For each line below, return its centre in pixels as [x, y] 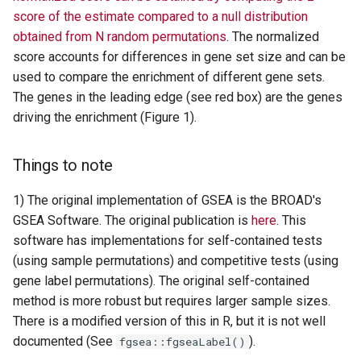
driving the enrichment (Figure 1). [105, 117]
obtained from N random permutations [120, 36]
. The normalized [273, 36]
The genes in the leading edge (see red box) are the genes [178, 97]
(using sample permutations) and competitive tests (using [176, 260]
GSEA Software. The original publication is [132, 220]
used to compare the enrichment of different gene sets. [169, 77]
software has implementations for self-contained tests [168, 240]
